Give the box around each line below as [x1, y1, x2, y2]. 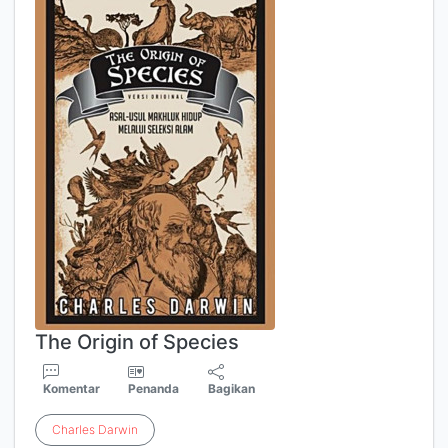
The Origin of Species [35, 330, 239, 354]
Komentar [43, 381, 100, 396]
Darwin [98, 422, 138, 437]
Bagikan [208, 381, 256, 396]
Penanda [128, 381, 180, 396]
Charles [52, 422, 95, 437]
